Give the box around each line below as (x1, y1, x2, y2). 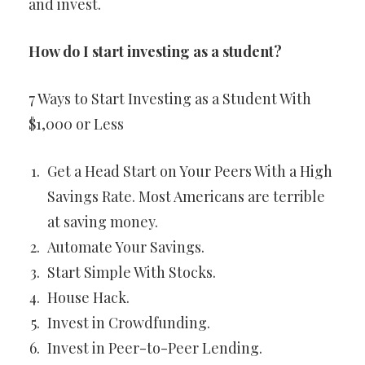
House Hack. (47, 288, 130, 307)
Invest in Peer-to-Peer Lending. (47, 338, 262, 358)
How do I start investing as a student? (29, 42, 282, 61)
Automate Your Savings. (47, 237, 204, 257)
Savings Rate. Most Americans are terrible (47, 187, 325, 206)
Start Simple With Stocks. (47, 262, 216, 282)
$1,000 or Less (29, 114, 124, 134)
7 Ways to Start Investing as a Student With (29, 89, 311, 108)
